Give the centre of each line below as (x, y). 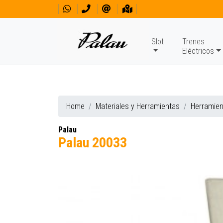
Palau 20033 (93, 143)
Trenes (193, 42)
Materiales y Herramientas (138, 106)
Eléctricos (198, 51)
